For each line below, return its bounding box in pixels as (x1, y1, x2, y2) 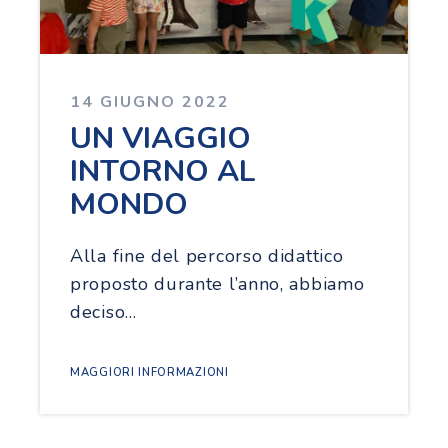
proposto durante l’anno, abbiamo (70, 271, 365, 296)
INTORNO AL (70, 150, 256, 192)
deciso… (70, 299, 137, 324)
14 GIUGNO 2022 (70, 90, 230, 113)
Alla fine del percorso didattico (70, 243, 344, 268)
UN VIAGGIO (70, 117, 251, 159)
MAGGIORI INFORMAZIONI (70, 364, 229, 380)
